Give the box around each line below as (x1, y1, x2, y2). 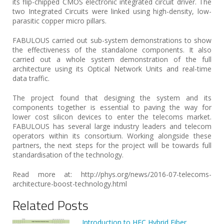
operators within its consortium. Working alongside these (12, 131, 211, 140)
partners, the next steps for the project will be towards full (12, 140, 211, 150)
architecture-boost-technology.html (12, 179, 127, 188)
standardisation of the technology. (12, 150, 123, 159)
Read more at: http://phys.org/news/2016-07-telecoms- (12, 169, 211, 179)
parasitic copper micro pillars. (12, 16, 106, 25)
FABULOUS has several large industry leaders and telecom (12, 121, 211, 131)
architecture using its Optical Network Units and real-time (12, 64, 211, 73)
